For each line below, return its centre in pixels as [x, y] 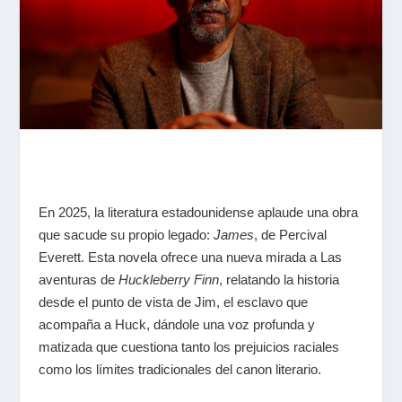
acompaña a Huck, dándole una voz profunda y [176, 324]
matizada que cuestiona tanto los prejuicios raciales [188, 346]
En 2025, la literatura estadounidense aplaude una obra [198, 212]
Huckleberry [154, 279]
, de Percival [290, 234]
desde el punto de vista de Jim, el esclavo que [173, 301]
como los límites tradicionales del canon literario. [179, 369]
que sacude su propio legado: [126, 234]
